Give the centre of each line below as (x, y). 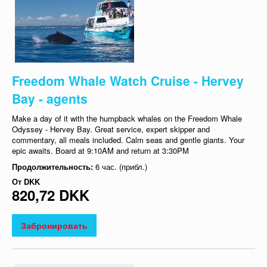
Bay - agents (50, 98)
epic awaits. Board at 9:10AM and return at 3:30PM (100, 150)
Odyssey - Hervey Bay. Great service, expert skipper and (111, 129)
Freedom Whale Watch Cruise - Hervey (128, 80)
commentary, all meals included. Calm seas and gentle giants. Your (128, 139)
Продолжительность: (54, 166)
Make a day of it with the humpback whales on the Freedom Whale (127, 118)
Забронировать (54, 225)
